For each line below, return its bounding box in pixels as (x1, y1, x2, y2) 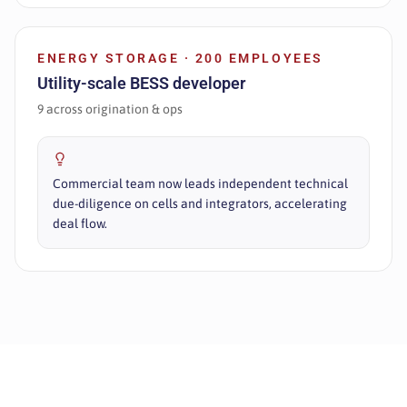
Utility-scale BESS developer (37, 74, 245, 93)
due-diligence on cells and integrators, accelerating (53, 196, 347, 211)
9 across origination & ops (37, 102, 183, 116)
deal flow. (53, 216, 107, 231)
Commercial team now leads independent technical (53, 176, 348, 191)
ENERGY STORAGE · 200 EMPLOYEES (37, 51, 323, 65)
